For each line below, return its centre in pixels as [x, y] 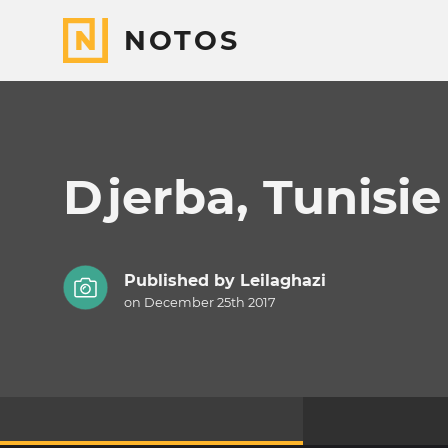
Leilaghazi [282, 281]
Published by [181, 281]
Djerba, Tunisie [252, 197]
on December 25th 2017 [199, 303]
